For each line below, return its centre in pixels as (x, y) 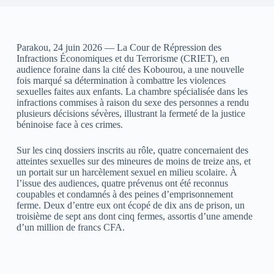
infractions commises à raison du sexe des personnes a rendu (132, 102)
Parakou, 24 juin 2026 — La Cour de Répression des (119, 47)
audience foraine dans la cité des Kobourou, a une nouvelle (130, 69)
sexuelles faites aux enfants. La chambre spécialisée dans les (132, 91)
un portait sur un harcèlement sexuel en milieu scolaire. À (127, 172)
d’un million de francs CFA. (70, 227)
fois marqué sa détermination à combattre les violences (121, 80)
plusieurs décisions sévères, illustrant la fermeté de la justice (131, 113)
